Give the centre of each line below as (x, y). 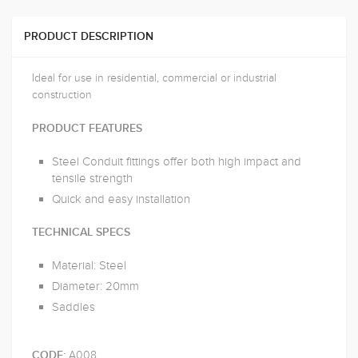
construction (62, 95)
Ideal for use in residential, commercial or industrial (154, 78)
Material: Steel (89, 265)
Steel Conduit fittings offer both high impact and (177, 161)
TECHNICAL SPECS (81, 233)
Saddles (74, 307)
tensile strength (92, 178)
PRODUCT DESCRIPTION (89, 37)
